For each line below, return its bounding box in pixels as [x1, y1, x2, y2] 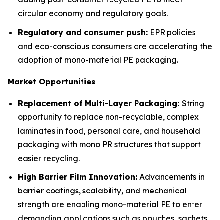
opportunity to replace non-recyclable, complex [18, 111, 199, 122]
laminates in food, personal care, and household [18, 125, 200, 136]
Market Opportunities [8, 76, 96, 86]
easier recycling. [18, 153, 80, 163]
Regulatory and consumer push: [18, 27, 148, 37]
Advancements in [139, 172, 205, 182]
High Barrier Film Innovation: [18, 172, 139, 182]
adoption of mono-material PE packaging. [18, 55, 178, 65]
